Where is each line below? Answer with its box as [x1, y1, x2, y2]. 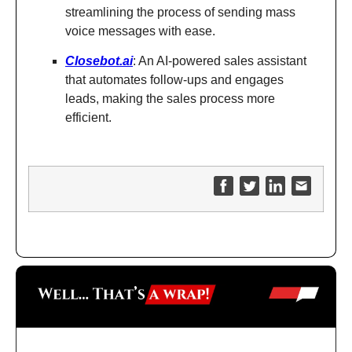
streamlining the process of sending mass [65, 5, 295, 19]
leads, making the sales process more [65, 92, 275, 106]
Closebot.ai [65, 54, 133, 68]
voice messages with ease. [65, 24, 215, 38]
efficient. [65, 111, 112, 125]
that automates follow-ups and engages [65, 73, 284, 87]
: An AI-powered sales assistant [133, 54, 306, 68]
